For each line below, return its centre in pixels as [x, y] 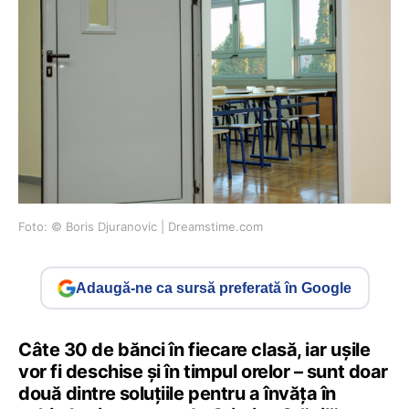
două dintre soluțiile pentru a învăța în [177, 394]
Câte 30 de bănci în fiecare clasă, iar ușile [194, 350]
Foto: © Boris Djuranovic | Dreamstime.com [141, 227]
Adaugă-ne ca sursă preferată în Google [214, 288]
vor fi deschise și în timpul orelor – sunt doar [203, 372]
